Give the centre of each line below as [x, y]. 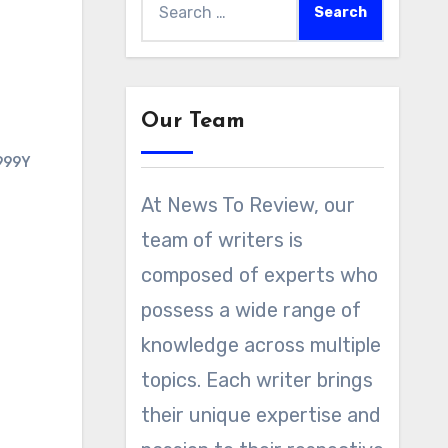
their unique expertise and [260, 415]
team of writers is [221, 240]
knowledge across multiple [260, 345]
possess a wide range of [250, 310]
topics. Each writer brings [256, 380]
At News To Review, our [247, 205]
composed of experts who [259, 275]
